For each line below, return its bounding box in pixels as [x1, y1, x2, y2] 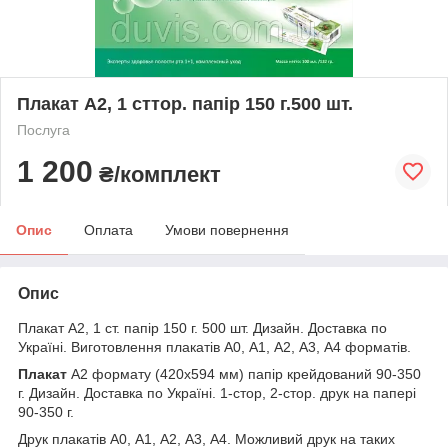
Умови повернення [165, 221, 289, 238]
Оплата [84, 221, 133, 238]
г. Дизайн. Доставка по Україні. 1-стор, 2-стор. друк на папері [18, 384, 416, 401]
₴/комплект [93, 161, 221, 187]
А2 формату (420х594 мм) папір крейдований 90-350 [67, 365, 421, 382]
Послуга [17, 121, 70, 138]
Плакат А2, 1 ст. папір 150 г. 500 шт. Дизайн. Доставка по [18, 319, 387, 336]
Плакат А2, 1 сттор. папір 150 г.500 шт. [17, 93, 353, 114]
